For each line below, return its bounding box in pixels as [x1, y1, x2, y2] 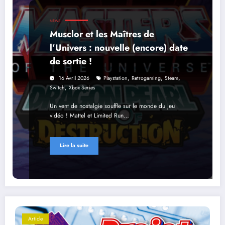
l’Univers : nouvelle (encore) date [50, 41, 188, 54]
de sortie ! [50, 54, 92, 68]
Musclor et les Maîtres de [50, 27, 154, 41]
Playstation [103, 74, 128, 82]
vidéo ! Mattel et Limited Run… [50, 110, 129, 120]
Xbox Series [69, 83, 95, 91]
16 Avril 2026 [59, 74, 89, 82]
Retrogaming [132, 74, 161, 82]
